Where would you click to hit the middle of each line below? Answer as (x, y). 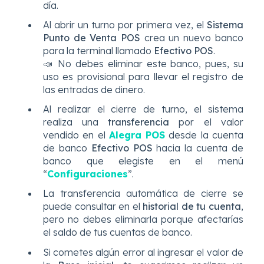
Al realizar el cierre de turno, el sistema (143, 109)
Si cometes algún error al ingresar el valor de (143, 252)
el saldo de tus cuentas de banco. (118, 232)
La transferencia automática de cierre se (143, 194)
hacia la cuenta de (198, 148)
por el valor (206, 122)
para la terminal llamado (98, 51)
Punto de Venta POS (92, 38)
